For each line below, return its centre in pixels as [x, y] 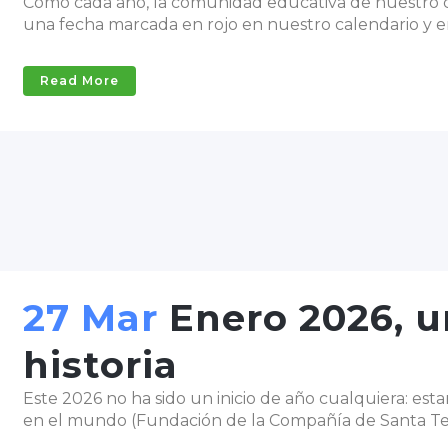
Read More [79, 80]
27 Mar [90, 317]
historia [100, 364]
